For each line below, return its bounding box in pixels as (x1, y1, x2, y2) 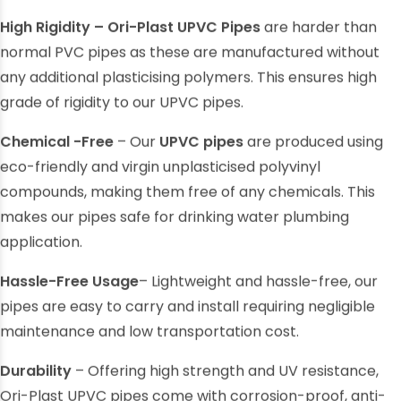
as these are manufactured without (126, 49, 380, 71)
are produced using (243, 139, 383, 160)
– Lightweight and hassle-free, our (139, 278, 378, 300)
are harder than (260, 24, 377, 46)
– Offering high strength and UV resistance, (72, 368, 379, 389)
